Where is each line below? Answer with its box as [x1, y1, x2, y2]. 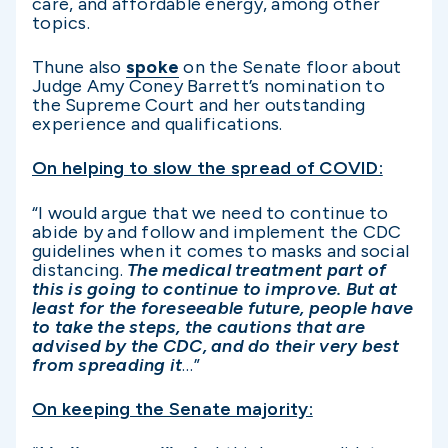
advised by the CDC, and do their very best [32, 334, 400, 357]
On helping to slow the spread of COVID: [32, 157, 383, 180]
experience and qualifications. [32, 113, 283, 136]
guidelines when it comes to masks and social [32, 239, 409, 262]
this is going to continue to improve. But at [32, 277, 397, 300]
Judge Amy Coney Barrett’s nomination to [32, 75, 385, 98]
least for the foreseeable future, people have [32, 296, 414, 319]
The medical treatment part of [127, 258, 387, 281]
